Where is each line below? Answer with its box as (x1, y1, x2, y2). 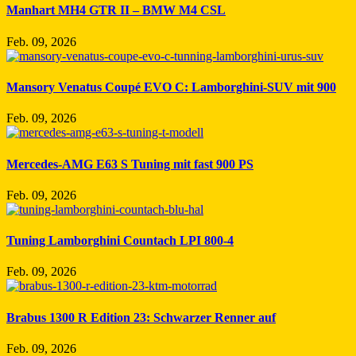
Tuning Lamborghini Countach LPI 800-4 (6, 234, 234, 248)
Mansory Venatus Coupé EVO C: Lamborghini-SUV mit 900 (6, 79, 336, 94)
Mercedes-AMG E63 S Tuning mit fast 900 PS (6, 157, 253, 171)
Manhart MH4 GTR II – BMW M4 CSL (6, 3, 226, 17)
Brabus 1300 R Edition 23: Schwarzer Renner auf (6, 310, 276, 324)
